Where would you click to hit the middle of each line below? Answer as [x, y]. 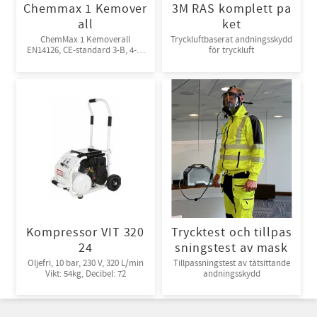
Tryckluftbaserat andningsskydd [232, 40]
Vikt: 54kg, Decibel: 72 [85, 273]
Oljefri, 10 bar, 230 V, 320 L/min [85, 263]
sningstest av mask [232, 248]
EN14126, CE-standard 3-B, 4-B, [85, 51]
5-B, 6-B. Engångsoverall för [49, 61]
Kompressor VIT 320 [86, 233]
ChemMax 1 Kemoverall [86, 40]
